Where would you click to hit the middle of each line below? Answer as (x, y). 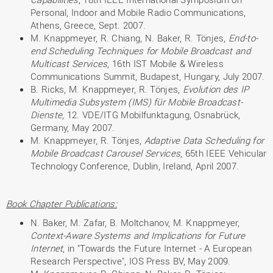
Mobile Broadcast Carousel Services (106, 153)
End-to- (243, 38)
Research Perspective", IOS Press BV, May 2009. (131, 261)
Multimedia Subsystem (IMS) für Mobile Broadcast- (137, 102)
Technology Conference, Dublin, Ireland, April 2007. (135, 166)
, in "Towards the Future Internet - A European (158, 248)
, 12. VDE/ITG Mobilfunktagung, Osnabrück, (151, 115)
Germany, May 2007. (73, 127)
